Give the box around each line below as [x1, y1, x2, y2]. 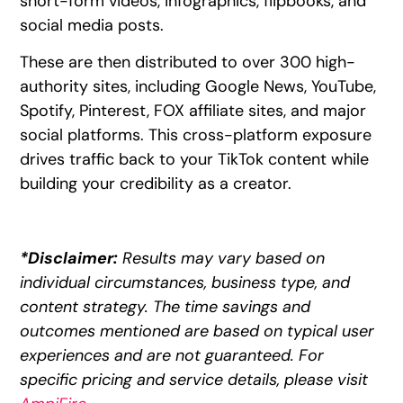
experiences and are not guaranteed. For [20, 345, 325, 367]
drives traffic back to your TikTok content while [20, 148, 370, 171]
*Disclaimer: [20, 247, 119, 270]
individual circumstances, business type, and [20, 272, 351, 294]
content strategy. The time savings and [20, 296, 311, 318]
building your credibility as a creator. [20, 173, 292, 195]
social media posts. [20, 13, 165, 36]
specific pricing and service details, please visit [20, 369, 369, 391]
